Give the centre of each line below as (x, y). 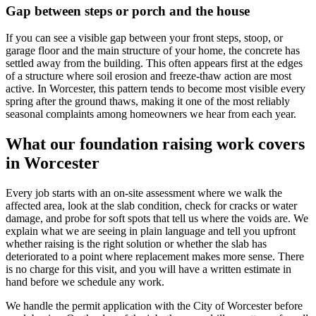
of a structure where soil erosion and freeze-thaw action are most (148, 76)
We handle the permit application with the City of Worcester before (154, 306)
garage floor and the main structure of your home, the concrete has (153, 51)
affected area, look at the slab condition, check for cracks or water (151, 206)
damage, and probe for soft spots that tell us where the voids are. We (157, 219)
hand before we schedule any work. (85, 282)
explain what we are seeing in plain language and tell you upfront (151, 231)
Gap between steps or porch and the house (128, 11)
